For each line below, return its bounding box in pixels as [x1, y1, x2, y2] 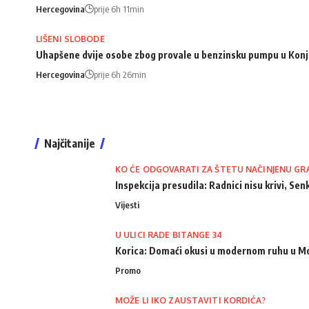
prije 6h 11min [94, 3, 144, 15]
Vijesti [115, 199, 139, 211]
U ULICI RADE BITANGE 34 [115, 230, 222, 241]
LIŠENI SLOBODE [36, 34, 105, 45]
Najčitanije [44, 137, 95, 151]
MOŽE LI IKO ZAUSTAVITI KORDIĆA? [115, 295, 266, 306]
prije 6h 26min [94, 69, 146, 81]
